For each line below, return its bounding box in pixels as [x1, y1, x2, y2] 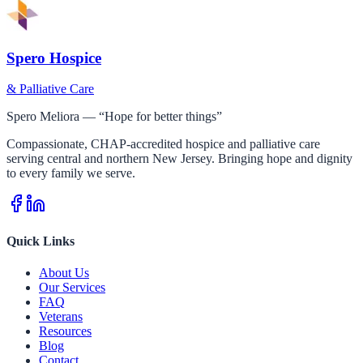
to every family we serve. [6, 166, 135, 181]
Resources [39, 323, 92, 338]
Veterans [39, 309, 83, 323]
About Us [39, 265, 89, 280]
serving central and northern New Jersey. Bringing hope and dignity [6, 152, 352, 166]
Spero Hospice [6, 49, 101, 66]
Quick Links [6, 233, 75, 248]
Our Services [39, 280, 105, 294]
